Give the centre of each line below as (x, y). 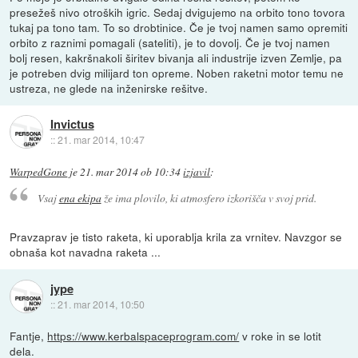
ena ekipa (80, 198)
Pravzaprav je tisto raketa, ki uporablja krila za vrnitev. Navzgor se (176, 237)
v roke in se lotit (280, 336)
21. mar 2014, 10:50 (101, 304)
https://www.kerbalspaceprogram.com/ (143, 336)
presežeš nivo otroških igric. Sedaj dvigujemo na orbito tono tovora (178, 12)
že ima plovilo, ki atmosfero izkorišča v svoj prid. (209, 198)
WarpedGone (39, 171)
